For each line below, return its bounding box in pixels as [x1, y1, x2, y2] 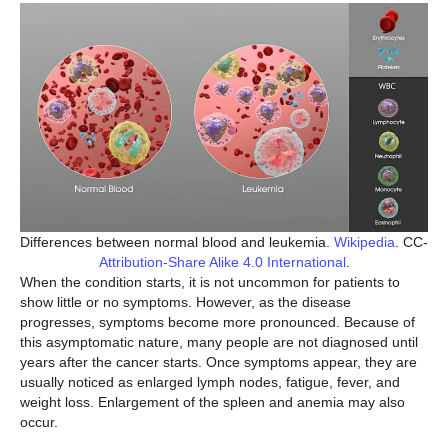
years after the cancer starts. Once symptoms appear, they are [20, 353, 417, 370]
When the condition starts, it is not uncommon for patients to [20, 273, 400, 290]
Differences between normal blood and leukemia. [20, 233, 334, 250]
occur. [20, 413, 62, 430]
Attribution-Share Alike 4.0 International [98, 253, 346, 270]
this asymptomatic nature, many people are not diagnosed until [20, 333, 418, 350]
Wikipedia [334, 233, 395, 250]
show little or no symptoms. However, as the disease [20, 293, 351, 310]
